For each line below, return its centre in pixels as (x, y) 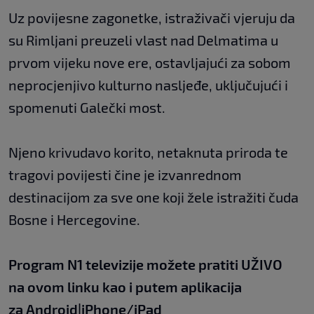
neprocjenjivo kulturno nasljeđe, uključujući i (148, 85)
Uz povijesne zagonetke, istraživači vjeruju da (152, 18)
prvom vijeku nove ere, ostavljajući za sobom (150, 63)
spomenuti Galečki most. (87, 108)
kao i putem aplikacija (171, 287)
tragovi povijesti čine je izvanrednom (125, 175)
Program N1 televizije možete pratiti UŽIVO (145, 265)
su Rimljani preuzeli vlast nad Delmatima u (143, 40)
